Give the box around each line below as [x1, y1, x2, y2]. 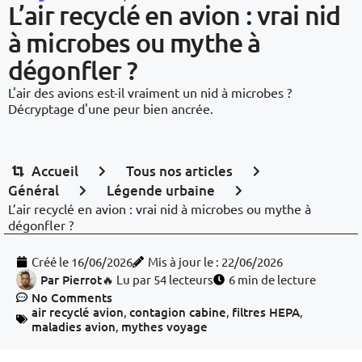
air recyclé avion [32, 304, 124, 321]
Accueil [32, 162, 78, 180]
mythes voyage [121, 318, 208, 335]
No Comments [32, 289, 112, 306]
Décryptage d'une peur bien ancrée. [8, 100, 213, 116]
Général [8, 181, 59, 200]
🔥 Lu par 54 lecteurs [102, 271, 213, 288]
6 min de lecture [229, 271, 316, 288]
